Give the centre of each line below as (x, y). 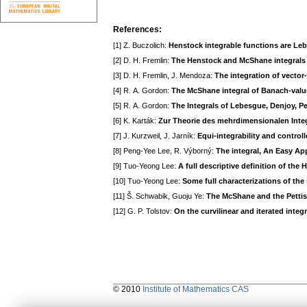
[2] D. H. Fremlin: (142, 61)
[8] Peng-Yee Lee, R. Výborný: (164, 151)
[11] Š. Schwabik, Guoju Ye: (160, 196)
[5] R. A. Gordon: (142, 106)
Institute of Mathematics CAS (196, 290)
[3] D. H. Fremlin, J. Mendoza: (164, 76)
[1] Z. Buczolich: (141, 46)
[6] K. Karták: (136, 121)
